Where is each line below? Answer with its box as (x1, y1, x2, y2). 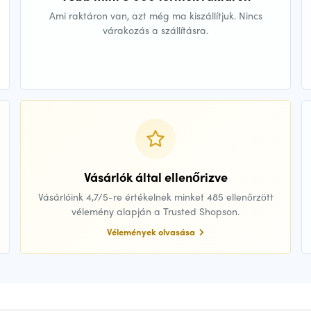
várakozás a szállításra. (103, 23, 208, 37)
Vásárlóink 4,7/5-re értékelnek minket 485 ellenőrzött (37, 190, 274, 204)
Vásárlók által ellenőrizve (83, 168, 228, 186)
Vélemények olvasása (107, 225, 197, 239)
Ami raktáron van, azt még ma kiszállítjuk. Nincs (49, 8, 262, 23)
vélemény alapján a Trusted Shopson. (72, 204, 239, 219)
